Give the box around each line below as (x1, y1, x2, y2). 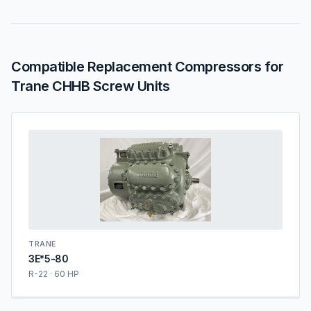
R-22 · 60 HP (28, 269, 79, 279)
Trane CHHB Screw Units (11, 78, 169, 94)
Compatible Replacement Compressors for (11, 58, 283, 75)
